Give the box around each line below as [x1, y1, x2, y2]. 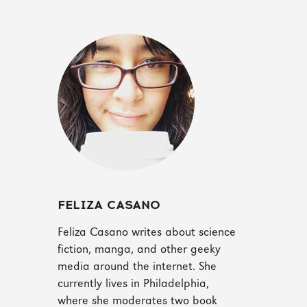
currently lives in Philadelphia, [57, 278, 209, 291]
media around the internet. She [57, 261, 217, 273]
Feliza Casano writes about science [57, 227, 236, 239]
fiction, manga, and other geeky [57, 244, 221, 256]
